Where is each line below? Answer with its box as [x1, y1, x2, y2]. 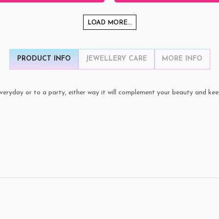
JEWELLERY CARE [85, 55, 147, 63]
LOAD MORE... [87, 20, 132, 26]
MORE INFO [161, 55, 202, 63]
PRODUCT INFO [17, 55, 71, 63]
